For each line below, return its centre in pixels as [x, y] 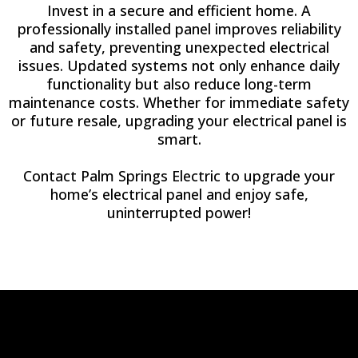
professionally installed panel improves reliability [179, 29]
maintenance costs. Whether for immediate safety [179, 102]
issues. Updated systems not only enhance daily [179, 66]
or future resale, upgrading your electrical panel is [179, 121]
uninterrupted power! [179, 213]
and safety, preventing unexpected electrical [179, 47]
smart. [179, 139]
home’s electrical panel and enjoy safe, [179, 194]
